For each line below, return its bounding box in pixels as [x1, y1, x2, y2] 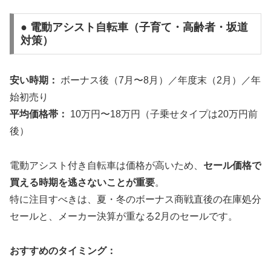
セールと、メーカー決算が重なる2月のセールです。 [10, 211, 238, 221]
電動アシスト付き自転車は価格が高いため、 [10, 160, 203, 171]
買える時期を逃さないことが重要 [10, 177, 155, 188]
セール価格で [203, 160, 261, 171]
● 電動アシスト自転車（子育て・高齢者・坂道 [20, 21, 248, 34]
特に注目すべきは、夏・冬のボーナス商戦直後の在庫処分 [10, 194, 261, 204]
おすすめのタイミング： [10, 245, 116, 256]
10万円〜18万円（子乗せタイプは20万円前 [68, 109, 258, 120]
